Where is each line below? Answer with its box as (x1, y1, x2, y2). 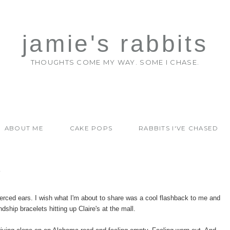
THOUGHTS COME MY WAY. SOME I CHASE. (30, 58, 200, 67)
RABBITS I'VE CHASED (138, 125, 219, 132)
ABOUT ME (4, 125, 44, 132)
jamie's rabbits (22, 31, 208, 57)
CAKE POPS (69, 125, 113, 132)
